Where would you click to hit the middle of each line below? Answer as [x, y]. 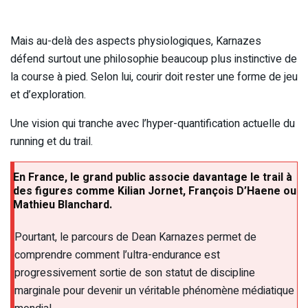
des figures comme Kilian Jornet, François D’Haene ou [155, 191]
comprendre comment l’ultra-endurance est [117, 255]
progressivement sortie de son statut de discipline [135, 273]
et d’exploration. [48, 95]
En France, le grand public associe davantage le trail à [153, 177]
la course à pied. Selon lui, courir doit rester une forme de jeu [154, 77]
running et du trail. [52, 141]
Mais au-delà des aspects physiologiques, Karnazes [136, 41]
